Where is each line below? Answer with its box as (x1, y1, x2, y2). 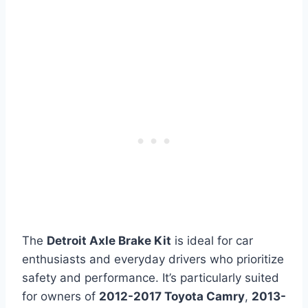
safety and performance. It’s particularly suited (22, 270, 279, 285)
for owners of (22, 289, 99, 303)
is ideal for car (171, 233, 253, 247)
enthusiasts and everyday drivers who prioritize (22, 252, 284, 266)
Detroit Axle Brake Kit (47, 233, 171, 247)
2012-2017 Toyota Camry (99, 289, 245, 303)
